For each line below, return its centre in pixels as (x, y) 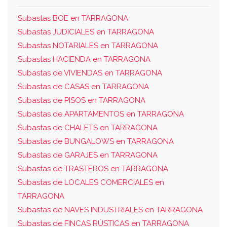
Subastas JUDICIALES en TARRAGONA (86, 32)
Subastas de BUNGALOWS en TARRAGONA (96, 141)
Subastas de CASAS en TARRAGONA (83, 86)
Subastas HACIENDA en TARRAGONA (84, 59)
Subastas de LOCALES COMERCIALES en (91, 182)
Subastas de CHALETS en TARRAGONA (88, 127)
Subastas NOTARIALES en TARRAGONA (88, 45)
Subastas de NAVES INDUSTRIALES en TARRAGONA (110, 210)
